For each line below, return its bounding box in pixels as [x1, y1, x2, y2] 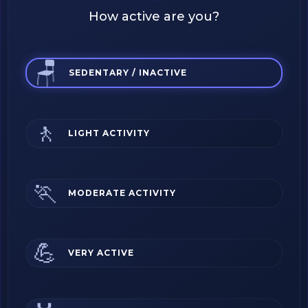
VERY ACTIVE [68, 247, 134, 258]
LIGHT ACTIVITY [68, 128, 150, 138]
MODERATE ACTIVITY [68, 188, 176, 198]
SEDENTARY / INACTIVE [69, 67, 187, 78]
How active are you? [89, 9, 219, 24]
